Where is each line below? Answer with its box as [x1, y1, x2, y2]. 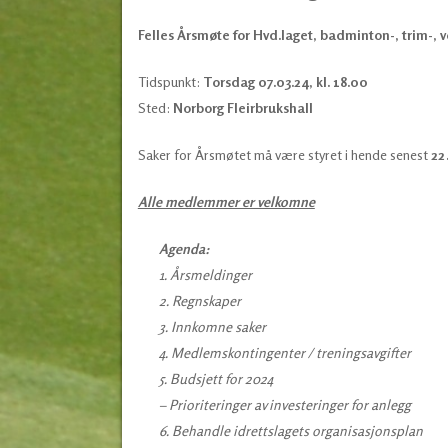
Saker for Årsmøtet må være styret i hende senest [137, 145, 431, 163]
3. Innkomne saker [158, 317, 266, 335]
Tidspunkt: [137, 72, 203, 90]
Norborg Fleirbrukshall [172, 98, 313, 116]
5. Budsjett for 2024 [158, 369, 273, 387]
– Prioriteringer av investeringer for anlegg [158, 395, 411, 413]
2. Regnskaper [158, 291, 241, 309]
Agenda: [158, 239, 210, 257]
